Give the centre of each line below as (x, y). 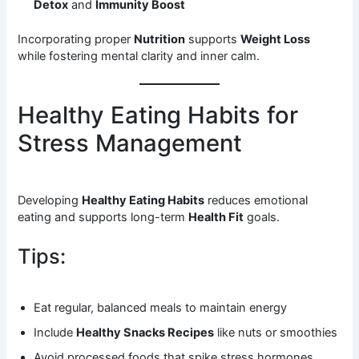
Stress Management (130, 143)
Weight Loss (276, 39)
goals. (262, 218)
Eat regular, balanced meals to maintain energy (161, 307)
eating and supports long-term (103, 218)
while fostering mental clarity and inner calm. (139, 56)
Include (55, 332)
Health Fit (216, 218)
